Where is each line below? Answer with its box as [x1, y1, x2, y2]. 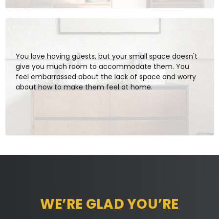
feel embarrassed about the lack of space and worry [15, 71, 196, 82]
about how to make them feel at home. [15, 82, 153, 92]
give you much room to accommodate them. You [15, 61, 189, 71]
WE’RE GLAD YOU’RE [40, 195, 179, 214]
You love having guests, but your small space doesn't [15, 51, 197, 61]
